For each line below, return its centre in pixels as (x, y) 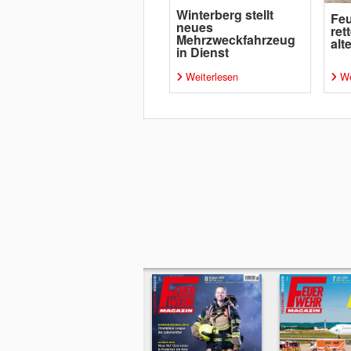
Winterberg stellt (224, 14)
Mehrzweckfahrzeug (235, 40)
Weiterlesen (212, 76)
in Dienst (202, 52)
